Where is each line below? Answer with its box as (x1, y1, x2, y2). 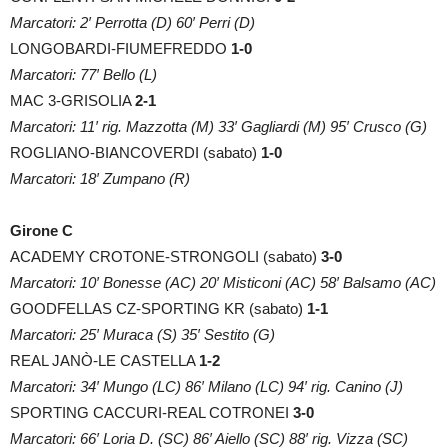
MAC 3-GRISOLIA (10, 91, 135, 109)
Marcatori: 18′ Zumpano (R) (10, 169, 190, 187)
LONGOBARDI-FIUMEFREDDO (10, 39, 231, 57)
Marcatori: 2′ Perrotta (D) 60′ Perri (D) (10, 13, 255, 31)
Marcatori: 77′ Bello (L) (10, 65, 157, 83)
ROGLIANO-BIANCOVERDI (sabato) (10, 143, 261, 161)
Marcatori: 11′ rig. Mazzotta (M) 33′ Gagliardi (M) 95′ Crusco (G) (10, 117, 427, 135)
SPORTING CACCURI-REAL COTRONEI (10, 403, 293, 421)
